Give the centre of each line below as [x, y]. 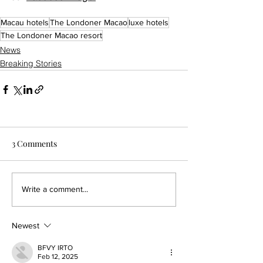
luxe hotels [149, 22]
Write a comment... [55, 189]
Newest [26, 225]
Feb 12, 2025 [58, 256]
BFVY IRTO [55, 247]
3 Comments [34, 143]
